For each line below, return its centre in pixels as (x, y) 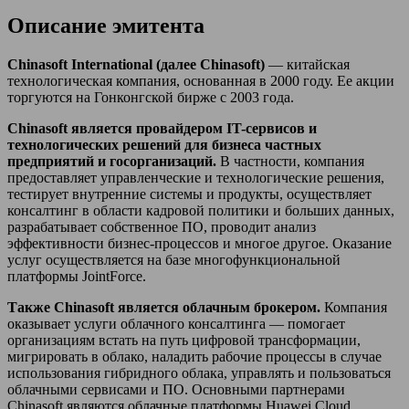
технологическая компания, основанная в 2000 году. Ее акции (201, 80)
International (112, 64)
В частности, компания (290, 161)
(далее (178, 64)
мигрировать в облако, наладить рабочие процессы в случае (194, 356)
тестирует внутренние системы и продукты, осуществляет (189, 194)
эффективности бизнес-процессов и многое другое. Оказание (199, 243)
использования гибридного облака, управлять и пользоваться (199, 372)
